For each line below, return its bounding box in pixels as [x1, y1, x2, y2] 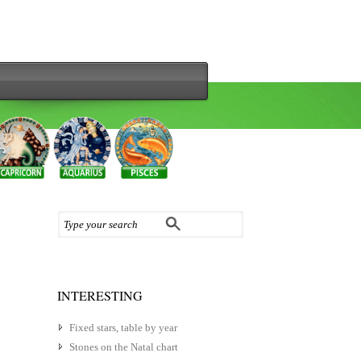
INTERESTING [57, 287, 143, 305]
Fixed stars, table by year [69, 322, 177, 334]
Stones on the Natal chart [69, 341, 178, 354]
